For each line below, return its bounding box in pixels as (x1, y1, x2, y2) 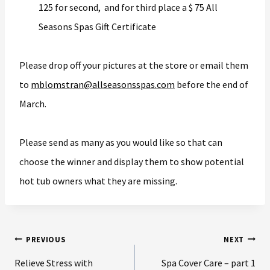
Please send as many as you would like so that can (19, 136, 222, 148)
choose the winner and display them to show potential (19, 155, 244, 168)
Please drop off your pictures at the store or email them (19, 58, 248, 71)
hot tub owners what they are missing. (19, 174, 177, 187)
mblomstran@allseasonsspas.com (31, 78, 175, 90)
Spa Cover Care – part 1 (162, 256, 256, 269)
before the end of (175, 78, 248, 90)
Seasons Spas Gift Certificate (39, 20, 156, 33)
